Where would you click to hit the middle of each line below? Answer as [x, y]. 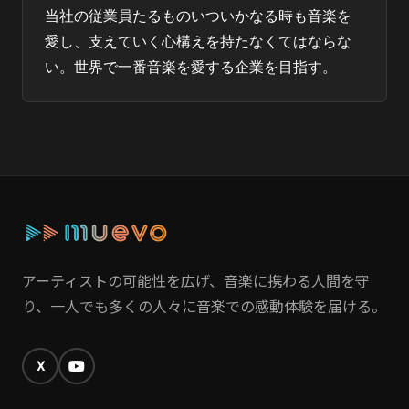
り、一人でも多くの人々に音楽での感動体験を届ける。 [204, 306]
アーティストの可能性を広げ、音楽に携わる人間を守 [196, 280]
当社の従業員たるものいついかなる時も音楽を [198, 16]
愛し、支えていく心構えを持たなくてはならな [198, 41]
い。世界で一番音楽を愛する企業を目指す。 [191, 67]
